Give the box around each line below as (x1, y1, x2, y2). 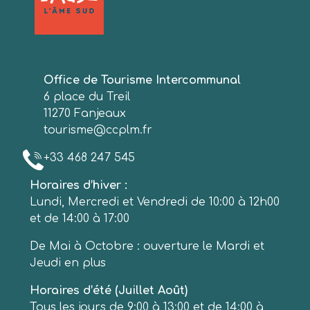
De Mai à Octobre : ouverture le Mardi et (30, 239, 264, 253)
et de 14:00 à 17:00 (30, 212, 129, 225)
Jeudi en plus (30, 256, 106, 269)
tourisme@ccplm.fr (44, 123, 152, 136)
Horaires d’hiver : (30, 179, 131, 192)
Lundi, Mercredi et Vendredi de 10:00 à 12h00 (30, 195, 280, 208)
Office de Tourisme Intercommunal (44, 73, 241, 86)
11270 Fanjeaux (44, 107, 126, 120)
